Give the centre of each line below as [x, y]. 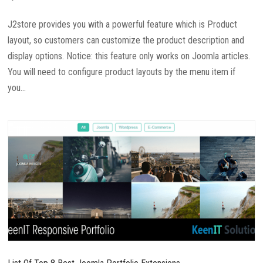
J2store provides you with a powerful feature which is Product [123, 25]
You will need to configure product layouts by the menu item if [122, 72]
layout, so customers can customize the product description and [126, 41]
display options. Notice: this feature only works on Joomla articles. [129, 56]
